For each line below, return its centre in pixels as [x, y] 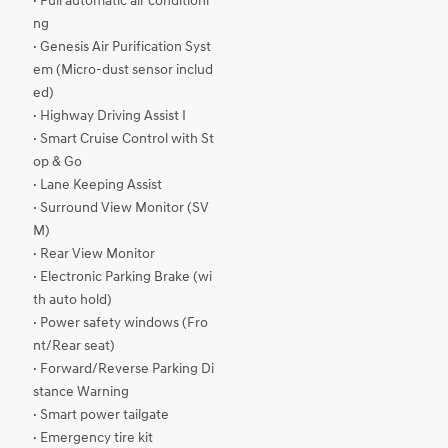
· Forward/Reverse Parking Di [123, 369]
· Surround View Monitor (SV [121, 208]
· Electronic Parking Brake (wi [122, 277]
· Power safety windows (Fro [120, 323]
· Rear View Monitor [94, 254]
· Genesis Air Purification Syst [122, 47]
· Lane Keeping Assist [97, 185]
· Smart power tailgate [101, 415]
